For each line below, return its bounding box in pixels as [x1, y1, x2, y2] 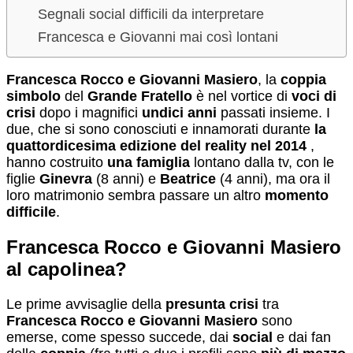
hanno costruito [6, 154, 107, 171]
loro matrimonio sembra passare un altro [6, 188, 265, 204]
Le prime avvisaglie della [6, 295, 165, 312]
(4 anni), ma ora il [216, 171, 330, 188]
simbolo [6, 88, 61, 105]
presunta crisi [165, 295, 258, 312]
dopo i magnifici [39, 105, 142, 121]
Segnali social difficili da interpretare [37, 6, 264, 23]
